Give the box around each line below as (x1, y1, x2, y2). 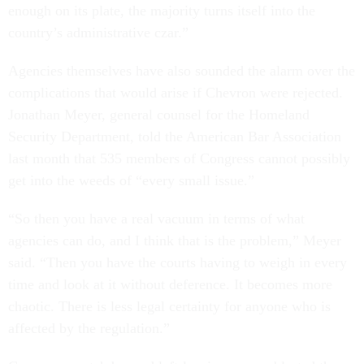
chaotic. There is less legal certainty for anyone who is (8, 298, 331, 315)
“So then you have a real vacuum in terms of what (8, 210, 305, 227)
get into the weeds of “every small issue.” (8, 172, 258, 189)
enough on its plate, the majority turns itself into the (8, 2, 315, 19)
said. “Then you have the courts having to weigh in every (8, 254, 347, 271)
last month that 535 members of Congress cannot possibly (8, 150, 350, 167)
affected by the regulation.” (8, 320, 174, 337)
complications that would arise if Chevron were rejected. (8, 84, 343, 102)
